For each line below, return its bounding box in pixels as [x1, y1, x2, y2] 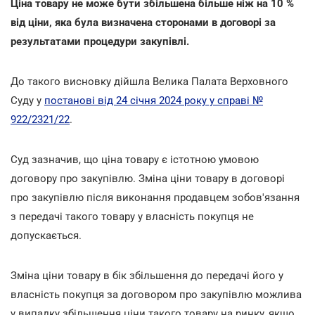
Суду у [11, 94, 44, 107]
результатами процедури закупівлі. [11, 34, 189, 48]
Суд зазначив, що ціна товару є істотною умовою [11, 153, 259, 166]
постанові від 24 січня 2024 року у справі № [44, 94, 263, 107]
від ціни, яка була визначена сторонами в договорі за [11, 15, 276, 29]
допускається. [11, 229, 82, 242]
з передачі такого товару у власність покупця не [11, 210, 254, 223]
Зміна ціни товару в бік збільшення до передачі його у [11, 269, 283, 282]
